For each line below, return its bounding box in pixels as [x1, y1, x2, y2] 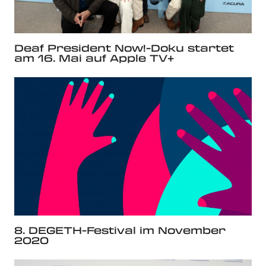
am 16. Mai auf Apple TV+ [14, 50, 174, 65]
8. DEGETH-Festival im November [14, 223, 226, 237]
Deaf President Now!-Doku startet [14, 40, 234, 55]
